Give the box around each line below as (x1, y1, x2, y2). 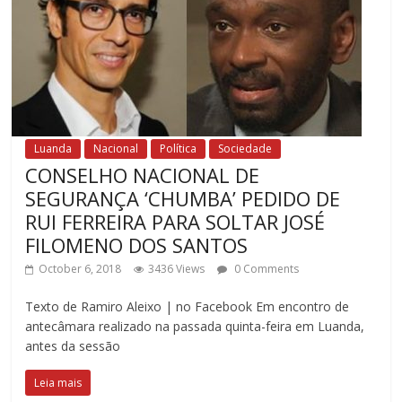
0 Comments (232, 260, 300, 276)
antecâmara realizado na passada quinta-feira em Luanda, (25, 317, 365, 335)
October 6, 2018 (39, 260, 122, 276)
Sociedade (218, 140, 273, 156)
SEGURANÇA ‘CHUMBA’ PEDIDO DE (25, 184, 341, 212)
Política (160, 140, 197, 156)
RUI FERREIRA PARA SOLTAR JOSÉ (25, 207, 326, 235)
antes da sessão (25, 336, 121, 354)
